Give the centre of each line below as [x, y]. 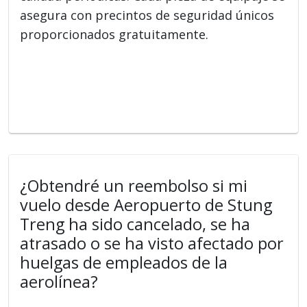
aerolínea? [59, 281]
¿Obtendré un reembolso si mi [134, 185]
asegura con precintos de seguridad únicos [147, 15]
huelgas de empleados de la [124, 262]
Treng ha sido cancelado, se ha [135, 224]
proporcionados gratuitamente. [114, 34]
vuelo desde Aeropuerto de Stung [146, 205]
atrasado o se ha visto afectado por [152, 243]
